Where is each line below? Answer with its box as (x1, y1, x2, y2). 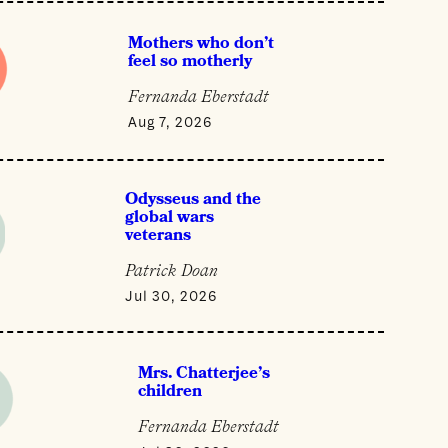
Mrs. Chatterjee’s (138, 364, 271, 382)
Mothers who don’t (127, 35, 274, 52)
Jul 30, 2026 (124, 286, 218, 305)
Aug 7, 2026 (127, 112, 213, 131)
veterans (124, 226, 191, 244)
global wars (124, 208, 214, 226)
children (138, 382, 203, 400)
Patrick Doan (124, 262, 218, 280)
